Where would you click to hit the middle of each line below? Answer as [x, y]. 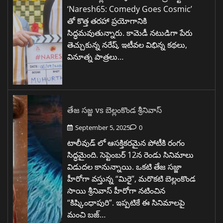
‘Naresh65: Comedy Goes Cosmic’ [130, 9]
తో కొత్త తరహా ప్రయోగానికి [107, 21]
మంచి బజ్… [86, 214]
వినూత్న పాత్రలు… [95, 56]
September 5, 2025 [103, 127]
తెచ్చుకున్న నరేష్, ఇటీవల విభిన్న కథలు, [127, 45]
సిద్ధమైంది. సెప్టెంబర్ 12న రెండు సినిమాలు [130, 155]
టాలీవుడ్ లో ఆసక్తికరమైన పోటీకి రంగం [126, 143]
